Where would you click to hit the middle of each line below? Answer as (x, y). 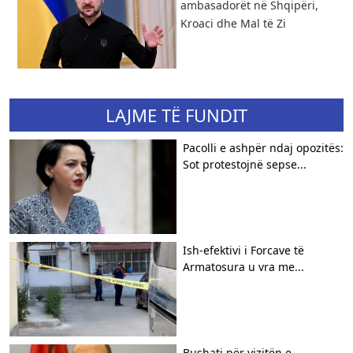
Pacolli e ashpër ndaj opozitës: (263, 147)
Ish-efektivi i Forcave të (243, 250)
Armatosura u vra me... (243, 266)
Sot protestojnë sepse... (245, 164)
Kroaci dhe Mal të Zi (233, 23)
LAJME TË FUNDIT (176, 115)
